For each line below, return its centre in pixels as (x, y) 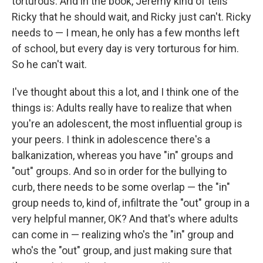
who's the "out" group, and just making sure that (122, 250)
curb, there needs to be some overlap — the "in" (121, 187)
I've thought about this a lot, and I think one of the (125, 92)
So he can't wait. (49, 64)
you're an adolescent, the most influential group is (127, 124)
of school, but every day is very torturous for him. (125, 48)
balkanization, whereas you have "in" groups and (122, 155)
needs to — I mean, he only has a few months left (126, 33)
